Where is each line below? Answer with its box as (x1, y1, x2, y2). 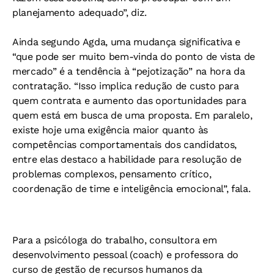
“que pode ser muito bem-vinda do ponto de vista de (12, 50, 255, 62)
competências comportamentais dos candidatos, (12, 138, 237, 150)
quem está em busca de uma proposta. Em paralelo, (12, 109, 253, 121)
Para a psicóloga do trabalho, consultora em (12, 234, 217, 246)
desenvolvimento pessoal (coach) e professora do (12, 248, 239, 261)
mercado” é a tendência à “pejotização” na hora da (12, 65, 245, 77)
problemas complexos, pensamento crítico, (12, 168, 212, 180)
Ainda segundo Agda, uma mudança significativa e (12, 35, 240, 48)
